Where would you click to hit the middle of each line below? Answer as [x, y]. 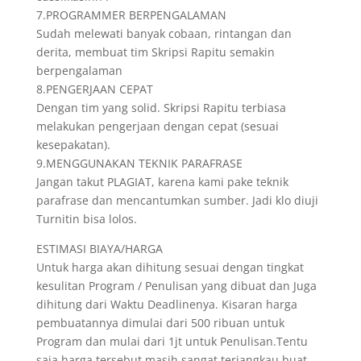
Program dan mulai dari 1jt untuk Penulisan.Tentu [172, 341]
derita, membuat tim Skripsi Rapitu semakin [155, 52]
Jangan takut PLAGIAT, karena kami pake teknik [162, 182]
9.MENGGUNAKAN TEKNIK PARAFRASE [139, 163]
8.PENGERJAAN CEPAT [94, 89]
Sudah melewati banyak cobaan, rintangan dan [164, 33]
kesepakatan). [73, 145]
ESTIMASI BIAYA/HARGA [99, 249]
